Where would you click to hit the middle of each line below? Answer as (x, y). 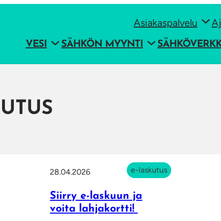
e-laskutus (149, 170)
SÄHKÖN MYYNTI (102, 45)
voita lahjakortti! (94, 209)
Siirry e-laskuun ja (96, 196)
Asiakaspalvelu (166, 23)
